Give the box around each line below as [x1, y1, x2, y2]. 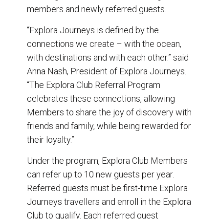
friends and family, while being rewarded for [27, 120, 191, 131]
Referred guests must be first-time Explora [27, 182, 188, 193]
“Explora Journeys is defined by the [27, 24, 159, 35]
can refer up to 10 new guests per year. [27, 169, 174, 179]
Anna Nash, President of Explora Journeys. [27, 66, 186, 76]
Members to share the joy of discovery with [27, 107, 192, 117]
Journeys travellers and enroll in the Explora [27, 196, 191, 207]
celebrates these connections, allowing [27, 93, 175, 104]
